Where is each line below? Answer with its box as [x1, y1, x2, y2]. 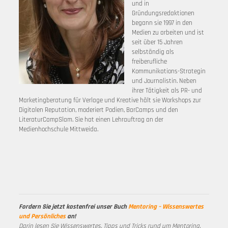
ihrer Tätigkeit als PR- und [131, 87, 202, 95]
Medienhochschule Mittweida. [18, 125, 98, 133]
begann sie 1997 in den [131, 19, 192, 27]
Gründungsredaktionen [131, 9, 194, 17]
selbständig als [131, 48, 174, 56]
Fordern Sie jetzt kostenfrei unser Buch [18, 203, 128, 211]
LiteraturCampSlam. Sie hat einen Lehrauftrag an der [18, 116, 163, 124]
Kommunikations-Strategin [131, 67, 206, 75]
